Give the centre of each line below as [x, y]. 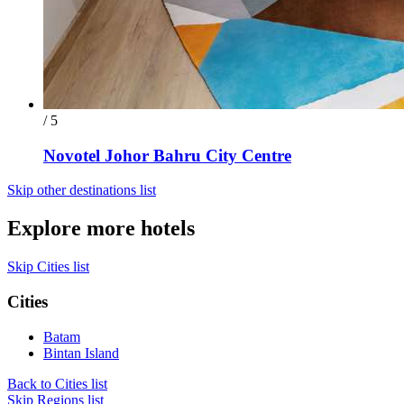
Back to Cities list [57, 383]
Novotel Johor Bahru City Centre [167, 155]
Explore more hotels [101, 229]
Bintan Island [81, 353]
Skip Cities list [48, 267]
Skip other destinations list [82, 190]
